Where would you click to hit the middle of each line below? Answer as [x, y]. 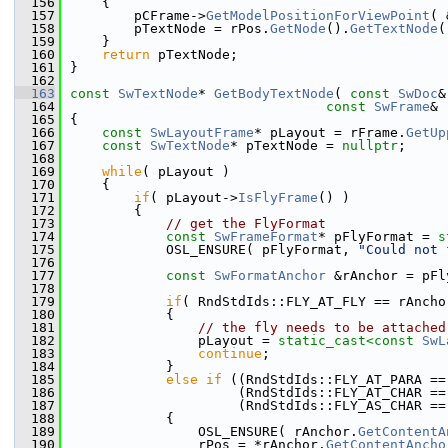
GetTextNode [394, 28]
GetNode [298, 28]
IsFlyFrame [278, 197]
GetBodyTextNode [274, 93]
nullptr [370, 145]
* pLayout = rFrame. [330, 132]
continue [230, 353]
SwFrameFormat [266, 236]
